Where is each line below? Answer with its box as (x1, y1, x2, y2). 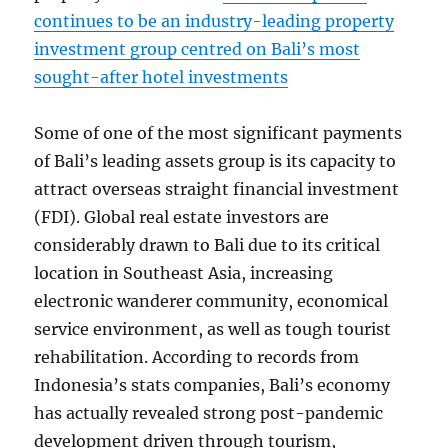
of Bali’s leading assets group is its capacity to (34, 151, 397, 171)
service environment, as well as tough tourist (34, 319, 392, 339)
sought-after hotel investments (34, 67, 289, 87)
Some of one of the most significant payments (34, 123, 403, 143)
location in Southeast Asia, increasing (34, 263, 334, 283)
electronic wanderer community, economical (34, 291, 389, 311)
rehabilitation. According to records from (34, 347, 360, 367)
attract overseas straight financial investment (34, 179, 400, 199)
